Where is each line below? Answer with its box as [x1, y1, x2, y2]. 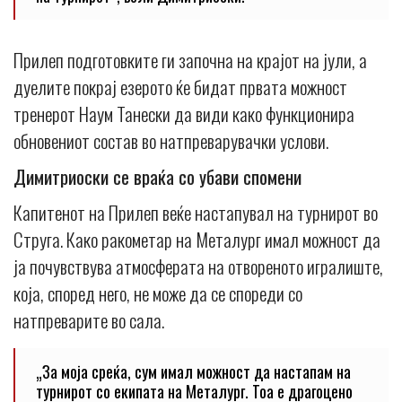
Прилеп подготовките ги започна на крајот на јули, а [13, 45, 367, 74]
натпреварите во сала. [13, 305, 164, 334]
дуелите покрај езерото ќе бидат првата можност [13, 72, 347, 100]
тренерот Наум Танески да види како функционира [13, 99, 354, 127]
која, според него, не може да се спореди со [13, 278, 302, 307]
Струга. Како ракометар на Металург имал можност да [13, 224, 380, 253]
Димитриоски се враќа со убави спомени [13, 162, 301, 190]
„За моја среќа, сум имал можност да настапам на [36, 359, 351, 383]
